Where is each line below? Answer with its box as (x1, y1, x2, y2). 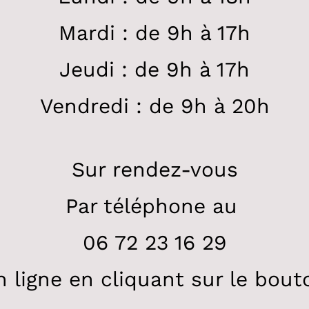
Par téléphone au (65, 193, 244, 218)
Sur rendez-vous (71, 157, 238, 181)
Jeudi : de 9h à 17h (59, 57, 250, 81)
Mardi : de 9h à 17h (59, 20, 250, 45)
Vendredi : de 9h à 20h (39, 93, 270, 118)
